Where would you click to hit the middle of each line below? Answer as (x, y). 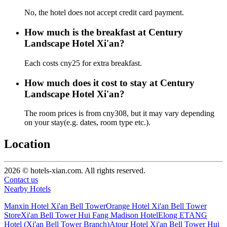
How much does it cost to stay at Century (109, 83)
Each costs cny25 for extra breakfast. (83, 63)
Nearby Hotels (27, 189)
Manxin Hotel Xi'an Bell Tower (55, 206)
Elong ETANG (183, 215)
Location (27, 144)
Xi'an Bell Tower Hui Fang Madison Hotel (89, 215)
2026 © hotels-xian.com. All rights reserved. (75, 171)
